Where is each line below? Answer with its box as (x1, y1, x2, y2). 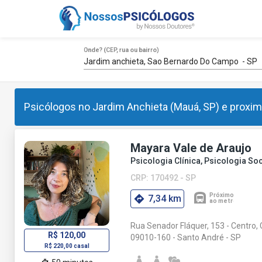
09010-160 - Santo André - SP (130, 233, 242, 243)
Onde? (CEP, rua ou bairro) (83, 46, 159, 54)
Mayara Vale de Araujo (130, 140, 252, 155)
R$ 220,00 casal (44, 243, 89, 250)
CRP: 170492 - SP (130, 173, 196, 182)
